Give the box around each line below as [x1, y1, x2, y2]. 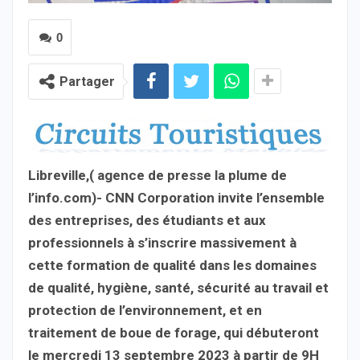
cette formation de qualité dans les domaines [28, 256, 317, 273]
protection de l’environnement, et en [28, 301, 262, 318]
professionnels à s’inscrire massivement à [28, 234, 297, 251]
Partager [59, 74, 115, 90]
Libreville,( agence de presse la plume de [28, 166, 287, 183]
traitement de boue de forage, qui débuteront [28, 324, 319, 341]
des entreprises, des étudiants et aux [28, 211, 266, 228]
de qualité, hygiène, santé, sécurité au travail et [28, 279, 329, 296]
